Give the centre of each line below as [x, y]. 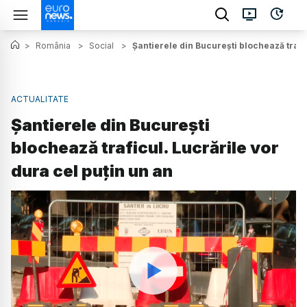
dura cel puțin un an [92, 171]
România [53, 46]
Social [101, 46]
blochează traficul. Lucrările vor [145, 148]
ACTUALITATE [40, 99]
